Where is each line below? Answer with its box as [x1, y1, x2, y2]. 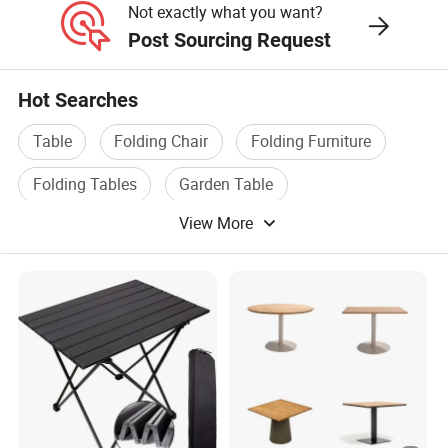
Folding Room [32, 216, 132, 239]
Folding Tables [32, 173, 137, 196]
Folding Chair [114, 130, 209, 153]
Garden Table [179, 173, 274, 196]
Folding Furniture [251, 130, 372, 153]
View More [179, 211, 258, 234]
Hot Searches [18, 88, 139, 113]
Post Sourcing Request [127, 28, 331, 52]
